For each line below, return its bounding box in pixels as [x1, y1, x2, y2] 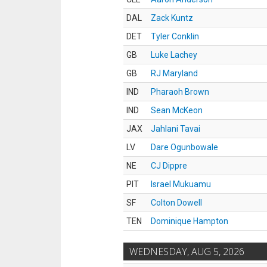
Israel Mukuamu [151, 179, 211, 189]
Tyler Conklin [151, 32, 199, 41]
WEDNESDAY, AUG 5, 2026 [129, 245, 244, 258]
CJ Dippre [151, 161, 187, 170]
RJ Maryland [151, 69, 198, 78]
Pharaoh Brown [151, 87, 209, 97]
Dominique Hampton [151, 216, 228, 226]
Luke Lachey [151, 50, 197, 60]
